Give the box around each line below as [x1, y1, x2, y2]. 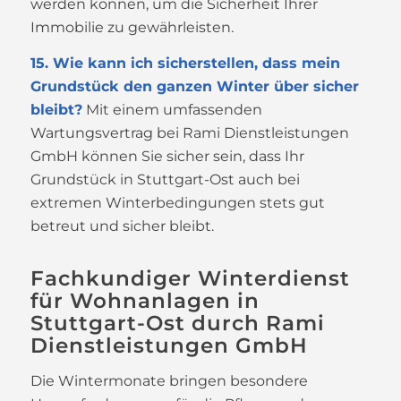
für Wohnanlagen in [30, 288, 260, 314]
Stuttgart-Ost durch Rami [30, 311, 325, 337]
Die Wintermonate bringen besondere [30, 372, 308, 390]
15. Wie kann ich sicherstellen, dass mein [30, 54, 340, 72]
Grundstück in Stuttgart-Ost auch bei [30, 170, 300, 188]
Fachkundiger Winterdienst [30, 266, 350, 292]
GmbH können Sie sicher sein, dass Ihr [30, 147, 304, 165]
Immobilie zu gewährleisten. [30, 19, 234, 37]
